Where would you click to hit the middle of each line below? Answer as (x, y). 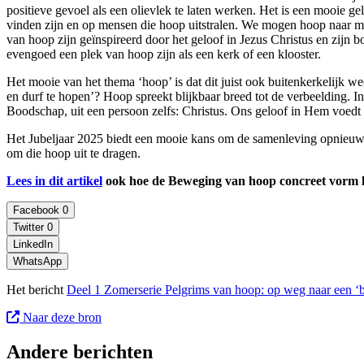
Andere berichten (80, 351)
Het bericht (37, 289)
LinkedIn (33, 244)
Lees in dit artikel (54, 180)
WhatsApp (37, 261)
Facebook (38, 210)
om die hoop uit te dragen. (74, 153)
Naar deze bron (61, 317)
